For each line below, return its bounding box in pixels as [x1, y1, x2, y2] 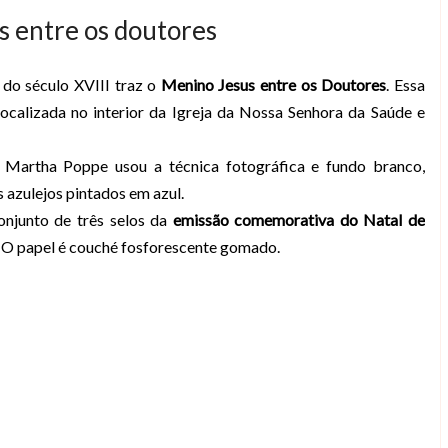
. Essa [386, 74, 425, 94]
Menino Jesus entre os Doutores [160, 74, 387, 94]
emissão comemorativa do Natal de [172, 209, 425, 229]
